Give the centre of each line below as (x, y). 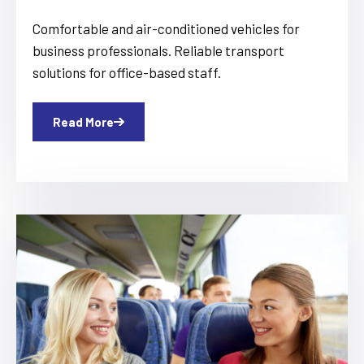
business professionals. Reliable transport (158, 51)
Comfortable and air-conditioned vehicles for (166, 29)
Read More (83, 121)
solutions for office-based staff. (127, 73)
